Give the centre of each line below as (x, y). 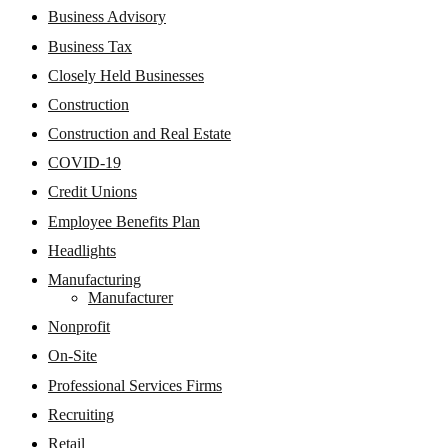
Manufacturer (130, 297)
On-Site (72, 356)
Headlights (82, 250)
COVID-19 (84, 163)
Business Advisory (107, 17)
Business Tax (90, 46)
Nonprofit (79, 327)
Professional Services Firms (135, 385)
